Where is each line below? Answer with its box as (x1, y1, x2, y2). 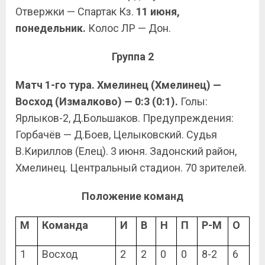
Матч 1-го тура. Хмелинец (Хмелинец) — (15, 79, 221, 91)
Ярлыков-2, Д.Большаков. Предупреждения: (15, 112, 234, 124)
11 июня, (134, 5, 180, 18)
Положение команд (82, 190, 183, 202)
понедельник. (15, 22, 88, 34)
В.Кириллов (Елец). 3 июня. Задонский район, (15, 145, 237, 157)
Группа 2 (111, 50, 154, 63)
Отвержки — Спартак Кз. (15, 5, 134, 18)
